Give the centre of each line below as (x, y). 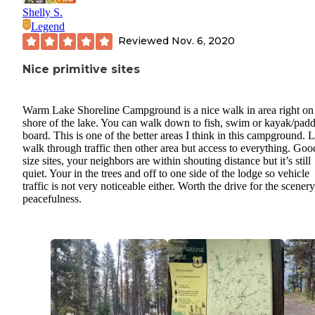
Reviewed (145, 41)
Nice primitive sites (81, 69)
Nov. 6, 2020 (203, 41)
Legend (48, 26)
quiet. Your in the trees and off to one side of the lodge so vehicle (166, 173)
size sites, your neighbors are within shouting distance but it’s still (167, 160)
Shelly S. (43, 12)
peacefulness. (52, 198)
